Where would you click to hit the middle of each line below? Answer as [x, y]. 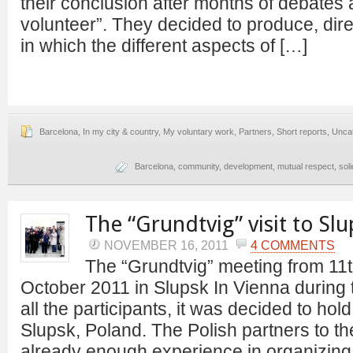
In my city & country [121, 132]
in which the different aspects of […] [164, 46]
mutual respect [306, 166]
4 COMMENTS [293, 245]
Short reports [302, 132]
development [248, 166]
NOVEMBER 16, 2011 [168, 245]
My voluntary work [199, 132]
